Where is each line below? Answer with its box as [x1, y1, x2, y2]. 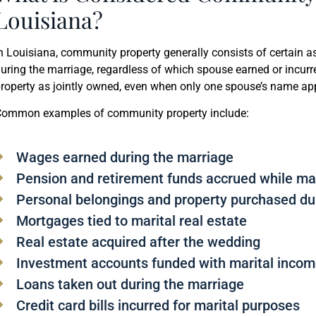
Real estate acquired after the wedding [16, 233, 261, 250]
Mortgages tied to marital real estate [16, 212, 248, 229]
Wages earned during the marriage [16, 148, 234, 166]
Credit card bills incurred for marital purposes [16, 296, 300, 314]
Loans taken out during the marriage [16, 275, 245, 293]
